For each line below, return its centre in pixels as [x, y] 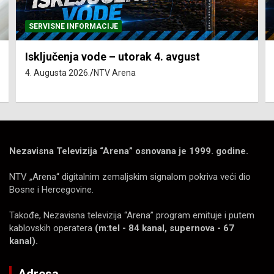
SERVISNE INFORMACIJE [73, 27]
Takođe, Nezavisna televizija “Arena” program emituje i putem [132, 216]
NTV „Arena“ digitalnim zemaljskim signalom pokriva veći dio [130, 177]
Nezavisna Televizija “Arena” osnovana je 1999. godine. [129, 151]
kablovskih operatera [52, 228]
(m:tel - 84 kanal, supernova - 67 [165, 228]
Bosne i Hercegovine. [51, 190]
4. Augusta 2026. [57, 73]
